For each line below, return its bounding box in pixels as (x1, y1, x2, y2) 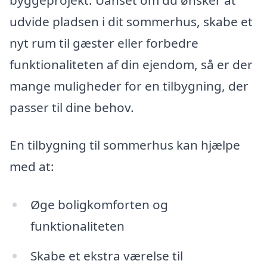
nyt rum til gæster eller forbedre (10, 34, 198, 51)
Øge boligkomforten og (30, 195, 168, 213)
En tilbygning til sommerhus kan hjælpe (10, 136, 240, 154)
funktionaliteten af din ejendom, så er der (10, 55, 253, 73)
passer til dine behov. (10, 98, 134, 116)
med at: (10, 158, 54, 175)
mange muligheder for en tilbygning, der (10, 77, 249, 94)
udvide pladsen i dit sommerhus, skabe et (10, 13, 253, 30)
